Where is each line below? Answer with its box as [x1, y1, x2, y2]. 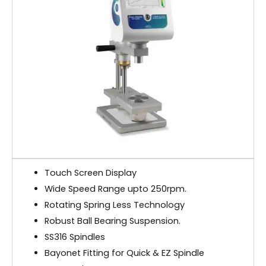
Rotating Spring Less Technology [44, 199, 185, 211]
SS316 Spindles [44, 231, 105, 243]
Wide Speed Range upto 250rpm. [44, 183, 186, 195]
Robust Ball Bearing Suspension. [44, 215, 180, 227]
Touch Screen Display [44, 167, 137, 179]
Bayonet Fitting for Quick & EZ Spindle [44, 247, 204, 259]
